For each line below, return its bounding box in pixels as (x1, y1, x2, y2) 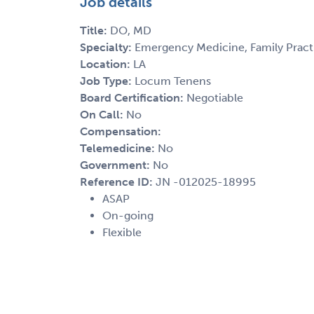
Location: (80, 57, 133, 71)
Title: (80, 23, 110, 37)
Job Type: (80, 74, 135, 88)
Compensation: (80, 124, 161, 138)
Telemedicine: (80, 141, 158, 155)
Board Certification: (80, 90, 186, 104)
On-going (102, 208, 153, 222)
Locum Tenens (135, 74, 211, 88)
